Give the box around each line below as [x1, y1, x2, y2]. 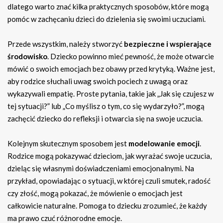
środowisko [7, 52, 47, 61]
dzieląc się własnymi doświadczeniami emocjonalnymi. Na [7, 164, 194, 173]
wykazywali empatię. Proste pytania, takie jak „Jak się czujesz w [7, 89, 214, 99]
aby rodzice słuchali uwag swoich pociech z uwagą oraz [7, 77, 188, 86]
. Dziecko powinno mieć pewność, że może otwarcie [47, 52, 214, 61]
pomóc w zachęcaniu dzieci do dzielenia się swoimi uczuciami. [7, 14, 206, 24]
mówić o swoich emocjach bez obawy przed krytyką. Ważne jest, [7, 64, 215, 74]
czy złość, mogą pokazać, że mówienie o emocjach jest [7, 189, 183, 198]
